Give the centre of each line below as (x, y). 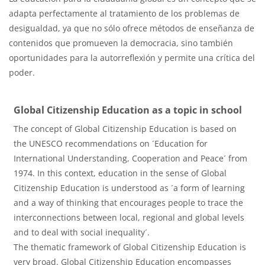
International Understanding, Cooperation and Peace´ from (130, 158)
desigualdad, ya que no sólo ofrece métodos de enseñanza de (132, 28)
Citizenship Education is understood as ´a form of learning (129, 188)
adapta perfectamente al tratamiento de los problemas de (124, 14)
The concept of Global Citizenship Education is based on (125, 128)
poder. (22, 73)
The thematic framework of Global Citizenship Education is (130, 247)
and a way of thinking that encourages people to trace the (128, 202)
